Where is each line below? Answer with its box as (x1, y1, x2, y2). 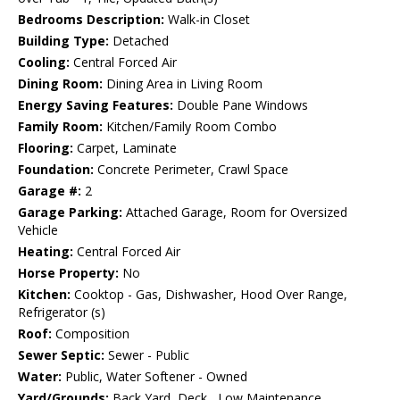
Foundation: (18, 160, 94, 178)
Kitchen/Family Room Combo (103, 117, 277, 135)
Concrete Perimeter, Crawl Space (94, 160, 288, 178)
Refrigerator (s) (18, 303, 105, 321)
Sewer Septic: (18, 346, 104, 363)
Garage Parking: (18, 203, 122, 221)
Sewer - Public (104, 346, 189, 363)
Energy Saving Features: (18, 96, 173, 113)
